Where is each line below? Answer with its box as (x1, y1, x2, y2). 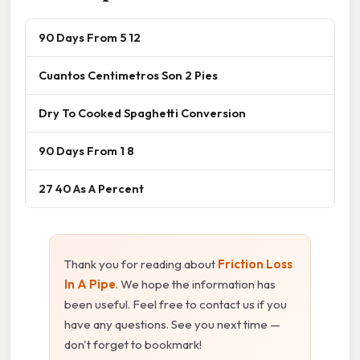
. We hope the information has (116, 276, 276, 292)
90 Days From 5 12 (39, 29, 141, 45)
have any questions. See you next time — (64, 316, 280, 332)
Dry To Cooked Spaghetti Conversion (39, 104, 246, 121)
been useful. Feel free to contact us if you (64, 296, 287, 312)
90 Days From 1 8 (39, 142, 134, 158)
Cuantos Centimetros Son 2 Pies (39, 67, 218, 83)
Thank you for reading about (64, 256, 218, 272)
